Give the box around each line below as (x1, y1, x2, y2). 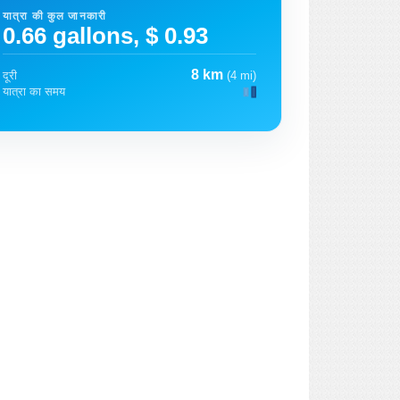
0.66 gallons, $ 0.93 (3, 22, 208, 48)
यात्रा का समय (3, 85, 65, 99)
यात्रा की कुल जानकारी (3, 10, 106, 21)
